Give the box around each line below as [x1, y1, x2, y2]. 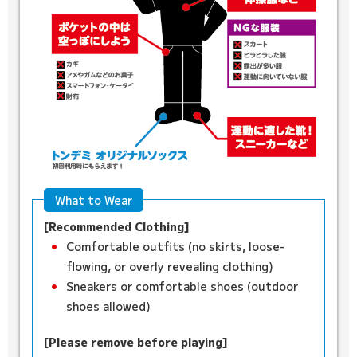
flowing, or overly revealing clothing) [66, 258, 273, 275]
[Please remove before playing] [44, 334, 228, 351]
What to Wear [55, 192, 132, 209]
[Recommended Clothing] [44, 218, 190, 235]
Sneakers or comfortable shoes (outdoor [66, 278, 298, 295]
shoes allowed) [66, 298, 151, 315]
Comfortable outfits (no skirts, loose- [66, 238, 284, 255]
